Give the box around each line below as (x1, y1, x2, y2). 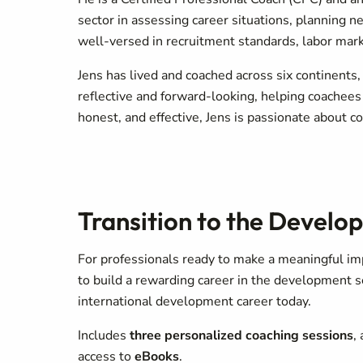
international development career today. (78, 293, 311, 310)
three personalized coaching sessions (130, 327, 353, 344)
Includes (78, 327, 130, 344)
